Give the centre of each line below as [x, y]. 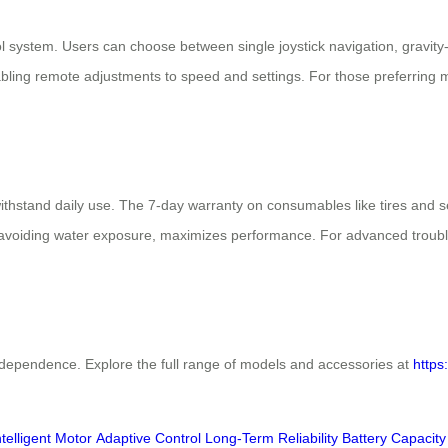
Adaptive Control [148, 437]
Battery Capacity [394, 437]
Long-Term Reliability [271, 437]
